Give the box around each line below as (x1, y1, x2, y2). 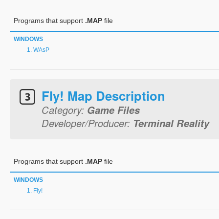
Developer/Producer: (42, 116, 133, 130)
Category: (42, 103, 87, 117)
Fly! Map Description (42, 87, 165, 105)
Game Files (87, 103, 140, 117)
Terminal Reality (133, 116, 209, 130)
